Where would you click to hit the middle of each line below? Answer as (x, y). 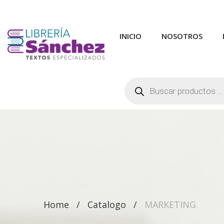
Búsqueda (140, 80)
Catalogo (107, 204)
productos (140, 94)
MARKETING (170, 204)
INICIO (130, 36)
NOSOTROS (182, 36)
